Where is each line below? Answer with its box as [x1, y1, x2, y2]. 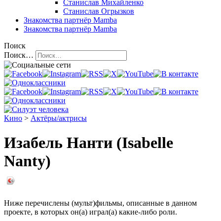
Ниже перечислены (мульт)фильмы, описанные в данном [4, 199, 197, 208]
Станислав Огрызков [63, 7, 134, 16]
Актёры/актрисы [31, 114, 87, 123]
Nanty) [4, 151, 51, 170]
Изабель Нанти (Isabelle [4, 133, 173, 151]
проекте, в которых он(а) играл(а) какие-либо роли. [4, 208, 177, 217]
